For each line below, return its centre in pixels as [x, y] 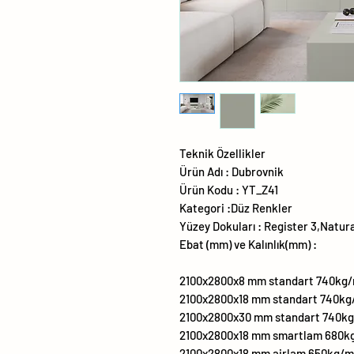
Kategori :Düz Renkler [236, 208]
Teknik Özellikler [222, 154]
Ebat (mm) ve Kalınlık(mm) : [248, 245]
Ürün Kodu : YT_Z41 [229, 190]
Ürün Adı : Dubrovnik [232, 172]
